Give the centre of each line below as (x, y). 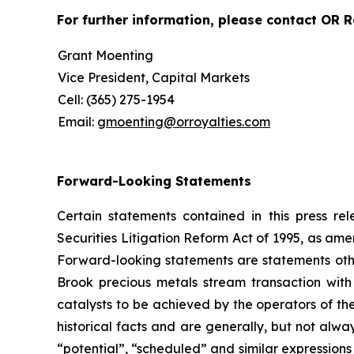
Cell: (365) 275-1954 (116, 100)
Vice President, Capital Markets (154, 77)
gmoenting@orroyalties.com (184, 122)
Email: (77, 122)
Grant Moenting (105, 55)
